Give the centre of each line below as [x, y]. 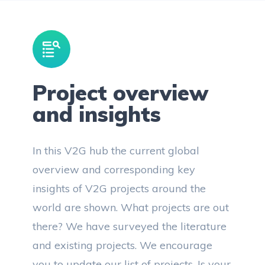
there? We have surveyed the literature [130, 226]
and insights [97, 114]
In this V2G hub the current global [116, 151]
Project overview [120, 93]
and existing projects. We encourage [122, 245]
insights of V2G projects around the [119, 188]
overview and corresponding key [114, 169]
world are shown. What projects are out [131, 207]
